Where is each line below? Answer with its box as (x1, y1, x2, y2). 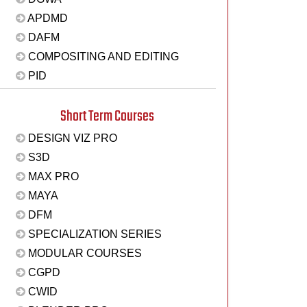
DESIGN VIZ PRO (25, 132, 117, 144)
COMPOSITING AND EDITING (25, 51, 179, 62)
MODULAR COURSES (25, 247, 142, 259)
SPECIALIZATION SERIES (25, 228, 162, 240)
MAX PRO (25, 171, 79, 182)
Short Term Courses (60, 104, 154, 128)
